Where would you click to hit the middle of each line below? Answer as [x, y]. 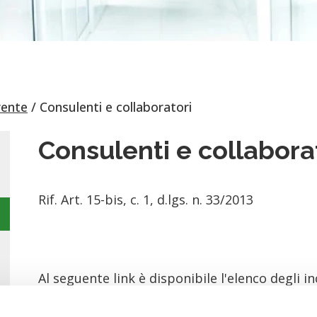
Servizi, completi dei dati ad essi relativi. [162, 297]
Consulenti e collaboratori [116, 107]
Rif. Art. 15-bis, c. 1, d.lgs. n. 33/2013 [146, 200]
